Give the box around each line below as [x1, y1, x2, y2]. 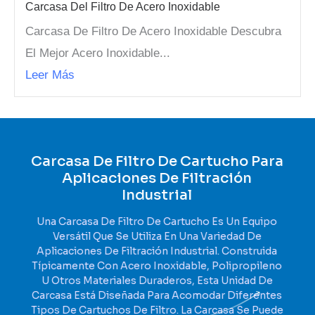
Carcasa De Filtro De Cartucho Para [31, 152, 284, 170]
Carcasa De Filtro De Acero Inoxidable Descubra [25, 24, 281, 38]
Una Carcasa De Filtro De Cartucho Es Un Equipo [37, 214, 278, 228]
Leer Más [25, 67, 75, 82]
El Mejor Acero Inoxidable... [25, 46, 170, 60]
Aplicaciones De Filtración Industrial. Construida [37, 244, 278, 257]
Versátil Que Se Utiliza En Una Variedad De [53, 229, 262, 243]
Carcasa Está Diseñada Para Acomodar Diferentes [32, 288, 283, 302]
